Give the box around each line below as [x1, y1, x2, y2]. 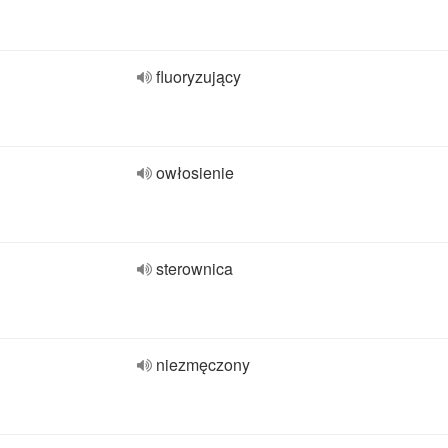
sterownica [156, 257, 233, 280]
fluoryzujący [156, 65, 241, 88]
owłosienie [156, 161, 234, 184]
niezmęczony [156, 353, 250, 376]
